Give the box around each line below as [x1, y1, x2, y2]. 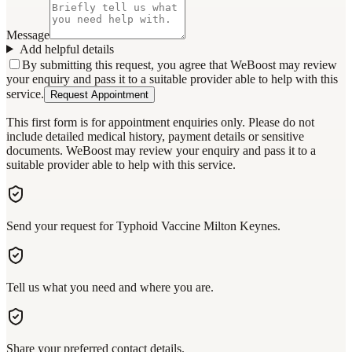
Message [6, 27, 49, 42]
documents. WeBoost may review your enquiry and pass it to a [6, 143, 316, 157]
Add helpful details [19, 42, 114, 56]
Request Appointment [50, 88, 148, 101]
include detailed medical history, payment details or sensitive [6, 129, 304, 143]
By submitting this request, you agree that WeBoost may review [22, 57, 337, 71]
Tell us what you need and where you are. [6, 280, 214, 294]
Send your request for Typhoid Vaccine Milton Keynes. [6, 218, 280, 233]
